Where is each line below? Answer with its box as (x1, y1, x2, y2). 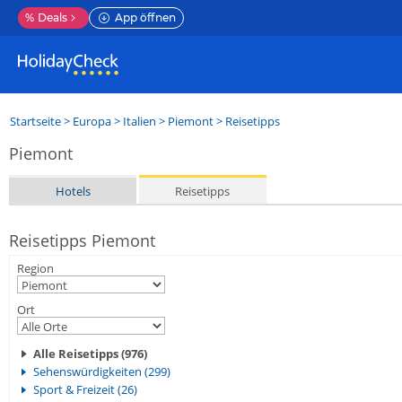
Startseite (10, 113, 61, 129)
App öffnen (115, 11, 176, 24)
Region (17, 260, 54, 276)
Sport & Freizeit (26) (33, 381, 137, 398)
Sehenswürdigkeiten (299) (33, 363, 170, 380)
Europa (73, 113, 111, 129)
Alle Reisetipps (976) (33, 345, 147, 362)
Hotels (55, 182, 91, 199)
